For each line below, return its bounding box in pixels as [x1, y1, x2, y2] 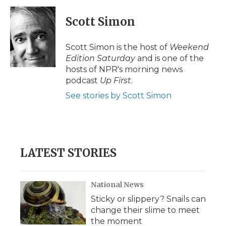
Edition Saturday [66, 53, 135, 63]
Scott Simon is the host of [66, 42, 169, 52]
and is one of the [135, 53, 204, 63]
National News [91, 180, 144, 189]
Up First [100, 76, 131, 85]
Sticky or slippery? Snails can [91, 194, 206, 204]
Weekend [169, 42, 209, 52]
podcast [66, 76, 100, 85]
